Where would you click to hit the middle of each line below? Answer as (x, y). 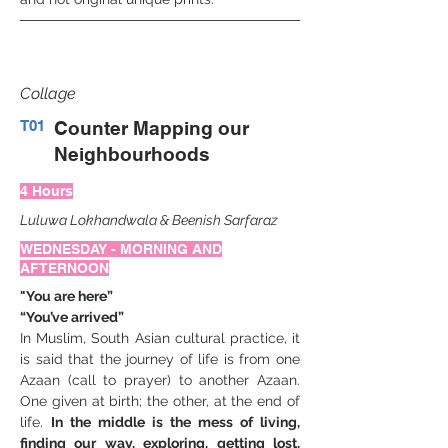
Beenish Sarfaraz (225, 220)
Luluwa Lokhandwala (88, 220)
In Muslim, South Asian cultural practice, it (160, 338)
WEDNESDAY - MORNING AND (121, 249)
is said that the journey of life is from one (160, 359)
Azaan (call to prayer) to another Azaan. (160, 380)
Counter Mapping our (151, 128)
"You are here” (66, 296)
